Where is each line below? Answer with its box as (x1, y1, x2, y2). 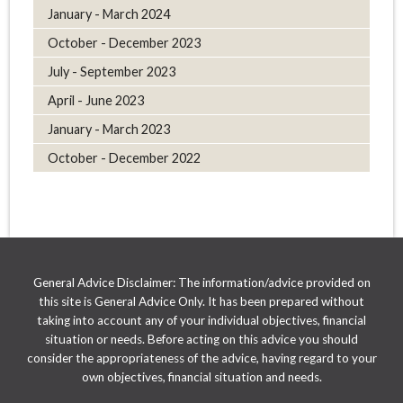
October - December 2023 (47, 35, 201, 51)
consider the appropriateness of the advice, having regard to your (26, 351, 377, 366)
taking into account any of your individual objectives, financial (37, 313, 366, 328)
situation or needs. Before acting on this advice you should (45, 332, 358, 347)
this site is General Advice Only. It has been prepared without (39, 294, 364, 309)
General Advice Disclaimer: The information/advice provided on (32, 275, 371, 291)
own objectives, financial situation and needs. (81, 370, 322, 385)
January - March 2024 (47, 6, 170, 22)
